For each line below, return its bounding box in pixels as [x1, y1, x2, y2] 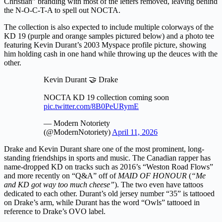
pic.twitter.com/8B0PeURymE [44, 102, 139, 111]
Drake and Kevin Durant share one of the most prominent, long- [4, 145, 204, 154]
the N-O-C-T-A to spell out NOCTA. [4, 6, 120, 15]
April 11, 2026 [112, 128, 158, 137]
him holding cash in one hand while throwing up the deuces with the [4, 50, 218, 58]
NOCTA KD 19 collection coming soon [44, 93, 169, 102]
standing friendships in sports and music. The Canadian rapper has [4, 154, 211, 163]
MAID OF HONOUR [118, 171, 187, 180]
